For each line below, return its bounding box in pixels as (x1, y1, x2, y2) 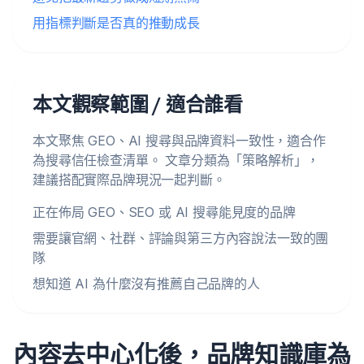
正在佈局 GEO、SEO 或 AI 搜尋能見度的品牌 (32, 204, 296, 220)
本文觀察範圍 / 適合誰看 (32, 92, 243, 117)
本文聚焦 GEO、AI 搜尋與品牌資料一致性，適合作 (32, 132, 326, 149)
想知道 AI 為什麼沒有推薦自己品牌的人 (32, 275, 260, 292)
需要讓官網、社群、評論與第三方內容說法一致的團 (32, 230, 329, 246)
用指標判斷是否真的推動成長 (32, 15, 200, 31)
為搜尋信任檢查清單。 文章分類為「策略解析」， (32, 152, 320, 168)
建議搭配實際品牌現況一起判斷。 (32, 171, 226, 188)
